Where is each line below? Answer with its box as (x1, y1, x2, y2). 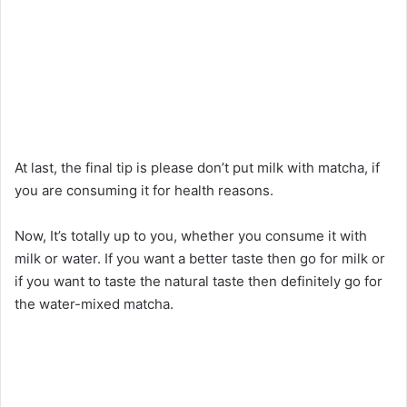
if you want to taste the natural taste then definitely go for (15, 272, 382, 290)
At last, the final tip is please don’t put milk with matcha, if (15, 158, 380, 176)
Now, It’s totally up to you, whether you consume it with (15, 226, 367, 244)
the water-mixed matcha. (15, 294, 174, 313)
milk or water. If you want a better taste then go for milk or (15, 249, 385, 267)
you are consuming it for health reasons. (15, 181, 273, 199)
